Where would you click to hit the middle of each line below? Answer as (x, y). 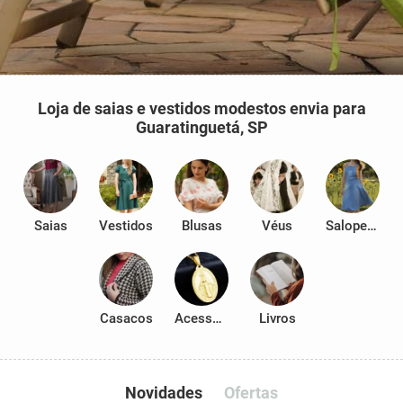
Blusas (201, 226)
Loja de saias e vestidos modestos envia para (201, 108)
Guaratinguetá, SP (201, 127)
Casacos (126, 318)
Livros (277, 318)
